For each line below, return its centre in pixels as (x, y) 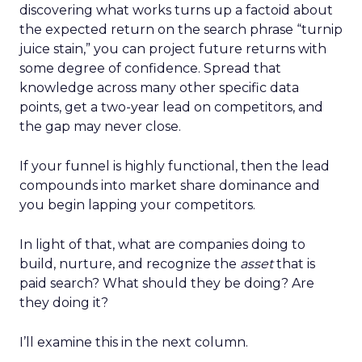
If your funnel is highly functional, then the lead (175, 166)
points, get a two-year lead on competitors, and (171, 107)
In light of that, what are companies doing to (162, 244)
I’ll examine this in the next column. (134, 342)
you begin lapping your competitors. (137, 205)
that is (294, 264)
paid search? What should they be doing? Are (167, 283)
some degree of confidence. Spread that (150, 68)
